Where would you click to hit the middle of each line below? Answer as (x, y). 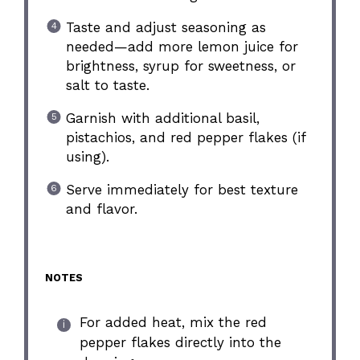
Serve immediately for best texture (182, 189)
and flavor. (101, 209)
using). (87, 156)
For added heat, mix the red (173, 322)
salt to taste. (107, 85)
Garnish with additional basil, (162, 118)
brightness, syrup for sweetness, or (180, 65)
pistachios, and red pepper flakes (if (185, 137)
